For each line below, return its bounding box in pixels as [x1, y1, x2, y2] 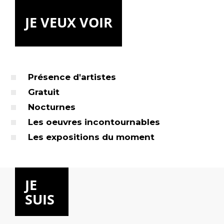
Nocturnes [28, 102, 75, 112]
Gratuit [28, 87, 59, 97]
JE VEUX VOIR [25, 13, 112, 31]
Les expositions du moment [28, 132, 154, 142]
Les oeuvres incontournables [28, 117, 160, 127]
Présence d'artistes [28, 72, 116, 82]
